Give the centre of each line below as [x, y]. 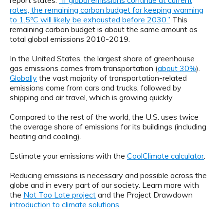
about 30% [177, 68]
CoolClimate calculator [165, 156]
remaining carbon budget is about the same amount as [104, 29]
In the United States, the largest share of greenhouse [102, 59]
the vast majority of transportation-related [112, 78]
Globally [23, 78]
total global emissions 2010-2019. [70, 39]
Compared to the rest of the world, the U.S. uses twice [104, 117]
